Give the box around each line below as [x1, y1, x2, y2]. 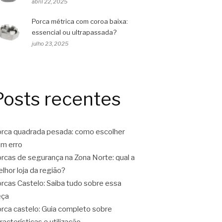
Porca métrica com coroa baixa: [32, 17, 128, 25]
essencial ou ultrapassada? [32, 28, 116, 36]
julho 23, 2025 [32, 40, 68, 47]
